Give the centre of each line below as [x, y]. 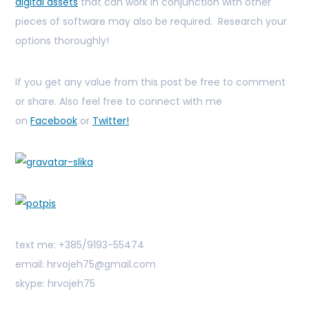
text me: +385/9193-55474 [80, 245]
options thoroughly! [62, 41]
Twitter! [111, 121]
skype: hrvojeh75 [55, 284]
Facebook [54, 121]
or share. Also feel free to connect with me [119, 102]
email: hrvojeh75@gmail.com [86, 265]
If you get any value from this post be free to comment [150, 82]
